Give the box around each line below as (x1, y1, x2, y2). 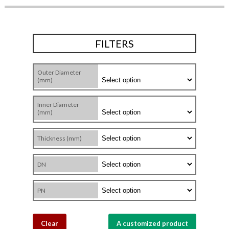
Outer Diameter (37, 68, 81, 77)
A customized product (117, 219, 188, 228)
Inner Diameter (37, 101, 79, 109)
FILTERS (95, 37, 134, 50)
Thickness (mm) (37, 134, 82, 143)
